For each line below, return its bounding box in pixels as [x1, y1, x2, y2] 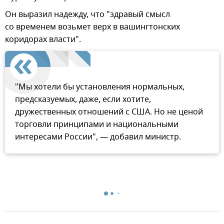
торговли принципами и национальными [15, 118, 178, 131]
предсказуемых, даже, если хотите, [15, 93, 151, 106]
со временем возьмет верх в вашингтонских [5, 21, 180, 33]
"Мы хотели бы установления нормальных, [15, 81, 184, 93]
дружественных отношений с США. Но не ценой [15, 106, 203, 118]
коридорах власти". [5, 33, 81, 46]
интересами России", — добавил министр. [15, 131, 181, 143]
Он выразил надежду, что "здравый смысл [5, 8, 170, 21]
